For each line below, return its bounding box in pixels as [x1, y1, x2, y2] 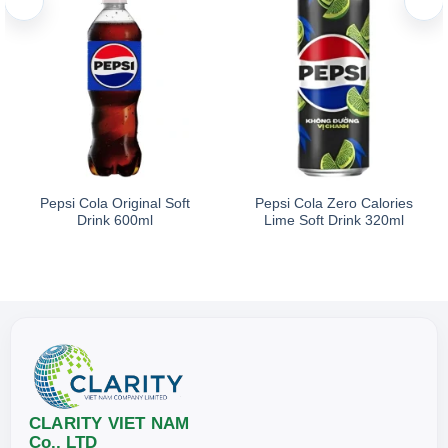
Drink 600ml [76, 212, 153, 228]
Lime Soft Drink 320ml [263, 212, 404, 228]
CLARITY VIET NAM [29, 414, 190, 434]
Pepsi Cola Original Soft [39, 195, 190, 211]
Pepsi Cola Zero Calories [254, 195, 413, 211]
